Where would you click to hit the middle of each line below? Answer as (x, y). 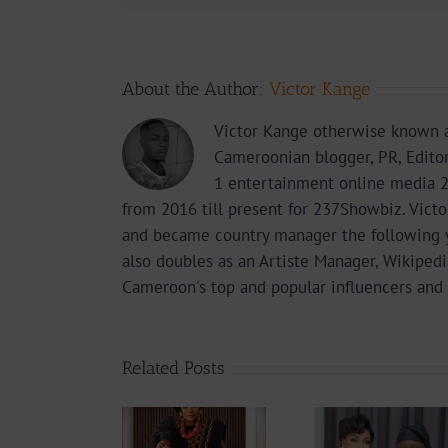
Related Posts (173, 368)
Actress (242, 423)
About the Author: (195, 89)
